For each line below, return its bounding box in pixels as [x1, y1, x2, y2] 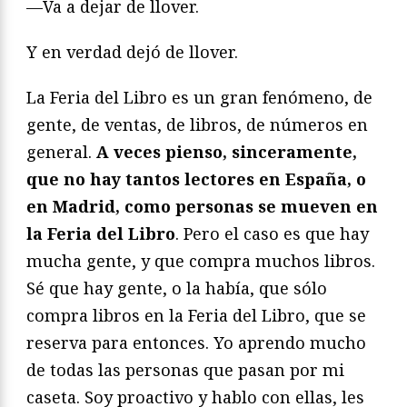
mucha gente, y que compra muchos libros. [26, 249, 375, 272]
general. [26, 140, 96, 163]
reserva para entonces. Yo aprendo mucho [26, 331, 366, 353]
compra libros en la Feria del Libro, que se [26, 303, 366, 326]
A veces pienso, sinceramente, [96, 140, 357, 163]
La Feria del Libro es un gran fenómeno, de [26, 85, 372, 108]
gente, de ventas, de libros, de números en [26, 113, 368, 135]
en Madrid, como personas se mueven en [26, 194, 378, 217]
